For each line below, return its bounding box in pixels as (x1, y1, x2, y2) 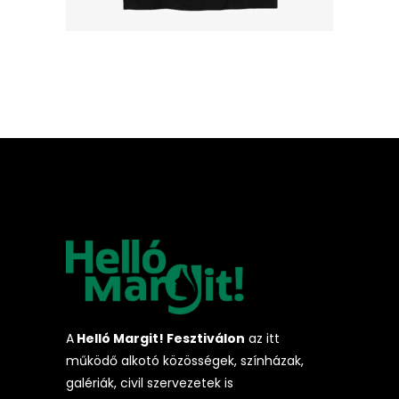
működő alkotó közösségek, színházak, (66, 352, 304, 370)
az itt (245, 330, 280, 348)
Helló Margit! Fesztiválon (74, 330, 245, 348)
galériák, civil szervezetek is (66, 374, 233, 393)
